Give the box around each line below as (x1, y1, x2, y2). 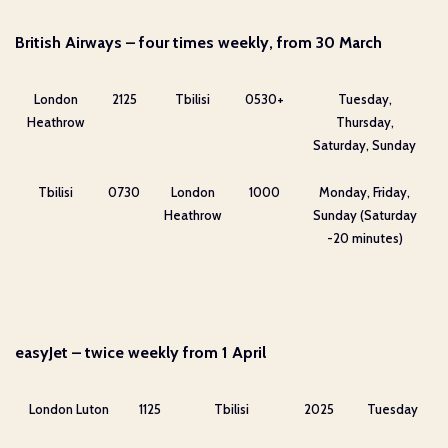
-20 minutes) (326, 229, 403, 246)
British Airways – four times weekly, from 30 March (15, 32, 382, 52)
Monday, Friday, (319, 183, 410, 200)
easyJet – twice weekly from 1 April (15, 342, 266, 362)
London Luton (28, 400, 109, 417)
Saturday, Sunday (313, 136, 416, 153)
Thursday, (335, 113, 394, 130)
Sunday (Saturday (312, 206, 417, 223)
